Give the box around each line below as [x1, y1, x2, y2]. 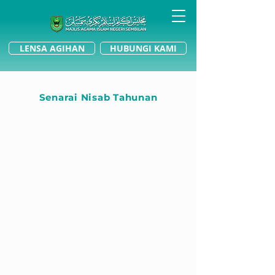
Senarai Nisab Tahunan [39, 91, 158, 103]
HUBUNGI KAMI [110, 42, 177, 54]
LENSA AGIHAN [19, 42, 85, 54]
